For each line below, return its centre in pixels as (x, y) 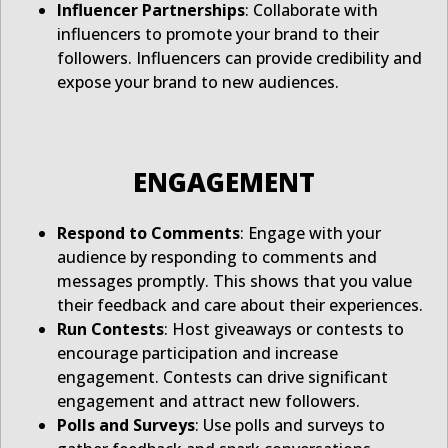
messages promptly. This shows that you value (234, 281)
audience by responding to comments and (217, 257)
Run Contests (110, 329)
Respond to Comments (148, 233)
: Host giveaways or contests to (284, 329)
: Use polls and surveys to (290, 425)
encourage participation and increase (197, 353)
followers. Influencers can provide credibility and (239, 58)
